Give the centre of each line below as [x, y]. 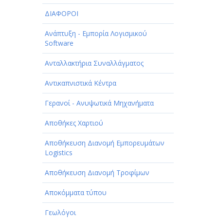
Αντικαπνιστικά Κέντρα [81, 83]
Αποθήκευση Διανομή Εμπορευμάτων [105, 143]
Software [59, 43]
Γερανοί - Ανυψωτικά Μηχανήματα [99, 103]
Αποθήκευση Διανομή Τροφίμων [97, 173]
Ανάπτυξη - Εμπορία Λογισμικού [96, 34]
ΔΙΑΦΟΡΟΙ [62, 14]
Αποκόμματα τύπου [76, 193]
